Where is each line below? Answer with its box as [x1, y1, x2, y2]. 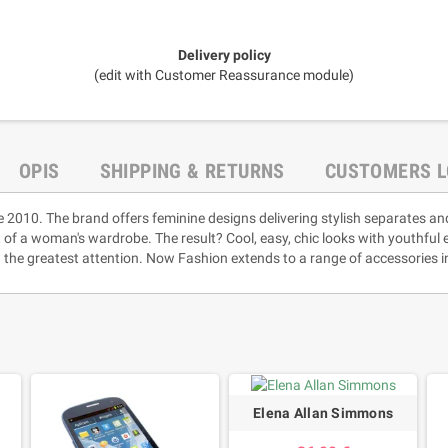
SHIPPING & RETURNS [99, 158, 285, 183]
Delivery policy [177, 46, 271, 63]
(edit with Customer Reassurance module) [94, 66, 354, 83]
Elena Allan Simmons [252, 405, 394, 422]
